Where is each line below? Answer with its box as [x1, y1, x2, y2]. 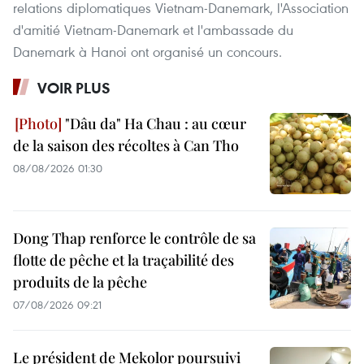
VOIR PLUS [37, 78, 110, 98]
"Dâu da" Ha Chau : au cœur [62, 114, 246, 134]
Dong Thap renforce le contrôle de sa [13, 228, 256, 249]
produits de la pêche [13, 272, 147, 292]
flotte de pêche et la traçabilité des [13, 250, 234, 271]
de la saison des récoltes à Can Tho [13, 136, 239, 156]
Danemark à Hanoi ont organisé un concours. [13, 42, 282, 62]
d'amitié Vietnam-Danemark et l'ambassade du [13, 20, 293, 40]
